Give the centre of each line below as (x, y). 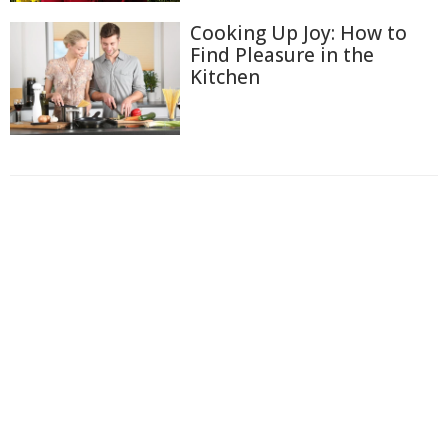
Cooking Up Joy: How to (298, 32)
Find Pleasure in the (282, 54)
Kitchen (225, 76)
